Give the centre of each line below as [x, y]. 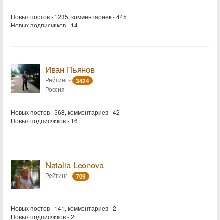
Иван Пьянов [70, 69]
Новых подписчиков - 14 [44, 25]
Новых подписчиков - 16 [44, 121]
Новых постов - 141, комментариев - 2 [64, 208]
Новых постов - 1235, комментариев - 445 [69, 16]
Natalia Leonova [74, 165]
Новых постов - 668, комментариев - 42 [65, 112]
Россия [55, 89]
